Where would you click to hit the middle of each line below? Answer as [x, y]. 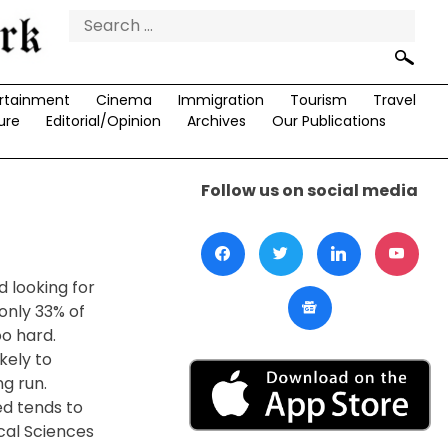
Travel [394, 99]
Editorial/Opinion [103, 120]
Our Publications [328, 120]
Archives [216, 120]
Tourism [318, 99]
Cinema [123, 99]
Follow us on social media [310, 190]
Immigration [220, 99]
